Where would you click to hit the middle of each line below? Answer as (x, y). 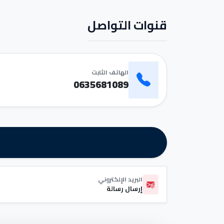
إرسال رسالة (124, 189)
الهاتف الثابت (110, 72)
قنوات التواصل (127, 25)
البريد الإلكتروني (120, 179)
